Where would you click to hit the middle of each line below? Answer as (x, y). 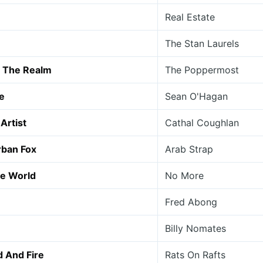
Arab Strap (189, 149)
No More (184, 176)
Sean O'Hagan (196, 96)
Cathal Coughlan (202, 123)
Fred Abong (191, 202)
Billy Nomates (195, 228)
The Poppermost (202, 70)
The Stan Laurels (202, 43)
